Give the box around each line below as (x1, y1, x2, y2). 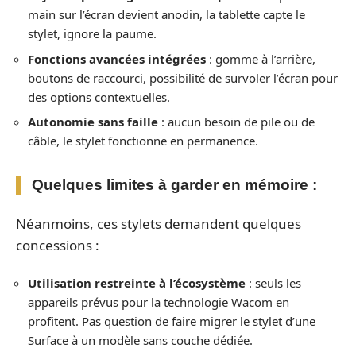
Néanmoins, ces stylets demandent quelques (16, 214, 301, 233)
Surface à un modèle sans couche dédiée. (28, 332, 253, 349)
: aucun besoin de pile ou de (158, 114, 315, 130)
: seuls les (246, 275, 301, 292)
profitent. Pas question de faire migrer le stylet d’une (28, 313, 315, 330)
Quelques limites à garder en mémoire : (32, 176, 317, 194)
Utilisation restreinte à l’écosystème (28, 275, 246, 292)
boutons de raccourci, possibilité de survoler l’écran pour (28, 69, 338, 86)
